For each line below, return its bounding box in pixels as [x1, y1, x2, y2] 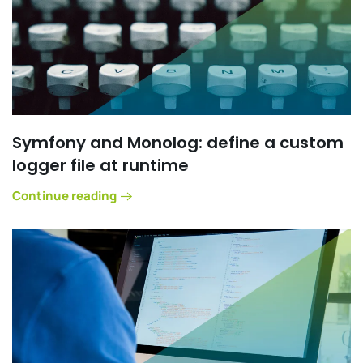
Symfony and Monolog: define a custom [12, 131, 344, 154]
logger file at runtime [12, 154, 189, 177]
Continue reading [12, 186, 117, 204]
